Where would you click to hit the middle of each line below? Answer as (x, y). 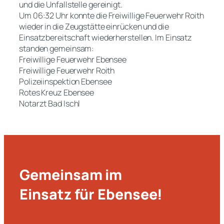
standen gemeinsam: (57, 48)
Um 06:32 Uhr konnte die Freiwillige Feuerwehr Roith (111, 15)
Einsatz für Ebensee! (91, 194)
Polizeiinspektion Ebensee (65, 81)
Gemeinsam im (71, 175)
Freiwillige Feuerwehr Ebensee (73, 59)
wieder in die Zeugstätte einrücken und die (94, 26)
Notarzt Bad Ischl (50, 103)
